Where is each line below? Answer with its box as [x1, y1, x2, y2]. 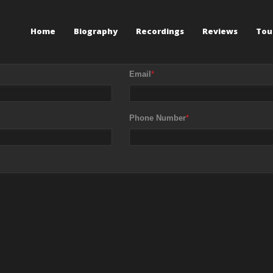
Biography [74, 26, 118, 37]
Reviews [202, 26, 238, 37]
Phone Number [129, 113, 186, 122]
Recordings [136, 26, 184, 37]
